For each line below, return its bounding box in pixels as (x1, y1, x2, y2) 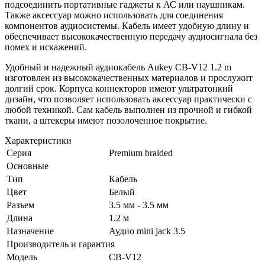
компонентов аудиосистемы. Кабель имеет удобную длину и (5, 20, 249, 31)
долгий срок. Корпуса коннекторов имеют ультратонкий (5, 83, 233, 93)
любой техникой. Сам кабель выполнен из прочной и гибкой (5, 104, 252, 115)
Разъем (7, 199, 34, 210)
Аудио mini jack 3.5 (109, 225, 185, 236)
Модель (7, 251, 37, 262)
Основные (7, 160, 49, 171)
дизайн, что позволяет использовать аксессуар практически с (5, 93, 252, 104)
